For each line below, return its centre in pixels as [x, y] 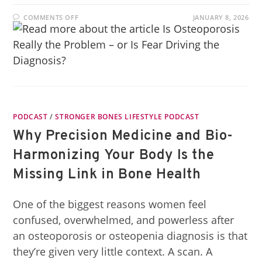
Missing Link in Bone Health [107, 175]
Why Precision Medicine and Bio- [123, 136]
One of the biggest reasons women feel [110, 204]
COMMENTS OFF [51, 17]
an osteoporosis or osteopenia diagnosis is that [130, 236]
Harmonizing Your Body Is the [114, 156]
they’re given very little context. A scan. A [113, 251]
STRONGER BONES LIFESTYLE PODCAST [127, 117]
